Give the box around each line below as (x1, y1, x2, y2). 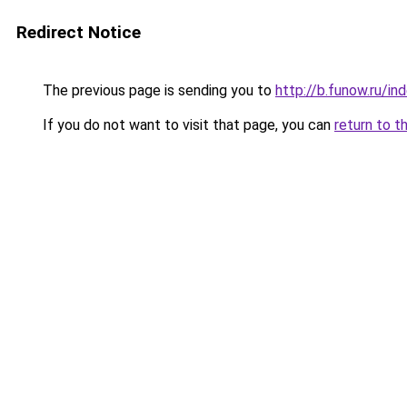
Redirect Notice (16, 22, 141, 43)
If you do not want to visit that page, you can (39, 116, 334, 134)
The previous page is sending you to (39, 82, 275, 99)
